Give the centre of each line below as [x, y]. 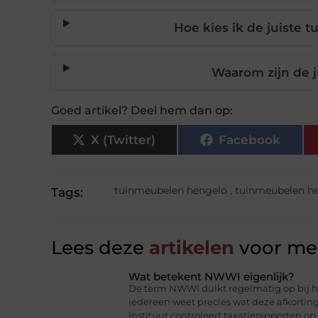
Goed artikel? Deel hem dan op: [142, 111]
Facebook [249, 139]
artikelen [189, 248]
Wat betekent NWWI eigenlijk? [211, 277]
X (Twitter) [124, 139]
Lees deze [98, 248]
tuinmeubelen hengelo [170, 191]
